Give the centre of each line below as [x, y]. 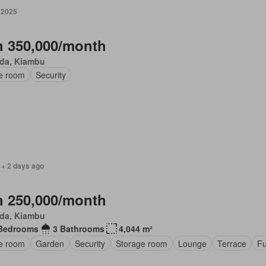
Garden [50, 243]
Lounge [192, 243]
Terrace [232, 243]
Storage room [141, 243]
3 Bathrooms [78, 229]
